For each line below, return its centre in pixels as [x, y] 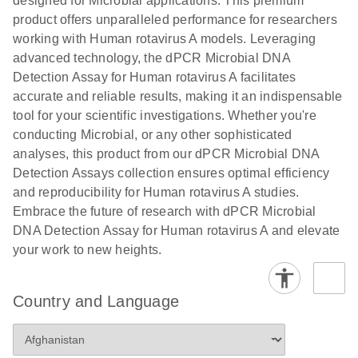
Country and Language [96, 301]
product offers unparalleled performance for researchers [175, 19]
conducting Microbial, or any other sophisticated [152, 134]
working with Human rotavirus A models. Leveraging [165, 38]
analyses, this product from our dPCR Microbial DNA [166, 153]
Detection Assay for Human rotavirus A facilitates [155, 77]
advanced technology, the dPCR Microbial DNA [151, 58]
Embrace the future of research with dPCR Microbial [165, 211]
